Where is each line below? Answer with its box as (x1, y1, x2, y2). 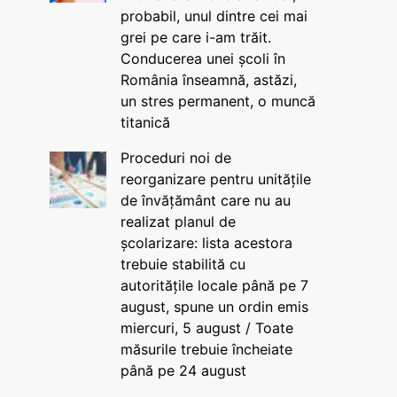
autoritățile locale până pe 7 (120, 276, 308, 294)
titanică (120, 113, 170, 131)
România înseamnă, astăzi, (120, 71, 297, 89)
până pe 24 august (120, 362, 246, 379)
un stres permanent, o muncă (120, 92, 315, 110)
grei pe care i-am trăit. (120, 28, 271, 46)
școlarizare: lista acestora (120, 234, 292, 252)
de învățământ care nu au (120, 191, 291, 209)
